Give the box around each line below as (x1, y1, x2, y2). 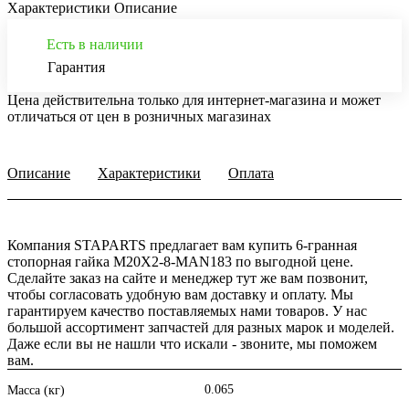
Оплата (228, 165, 274, 182)
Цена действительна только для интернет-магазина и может (7, 92, 381, 109)
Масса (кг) (7, 383, 65, 398)
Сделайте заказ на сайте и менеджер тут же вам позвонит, (7, 270, 368, 287)
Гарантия (47, 59, 105, 76)
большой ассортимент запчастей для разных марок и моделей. (7, 320, 394, 336)
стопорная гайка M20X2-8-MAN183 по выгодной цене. (7, 254, 353, 270)
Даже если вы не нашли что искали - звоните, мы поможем (7, 336, 377, 352)
